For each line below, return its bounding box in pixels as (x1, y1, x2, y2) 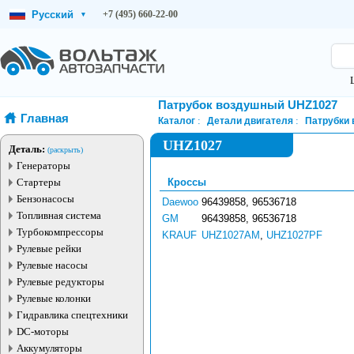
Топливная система (17, 209, 101, 221)
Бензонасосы (17, 193, 74, 205)
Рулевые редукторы (17, 276, 104, 288)
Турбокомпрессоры (17, 226, 104, 238)
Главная (21, 111, 69, 125)
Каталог (158, 115, 195, 126)
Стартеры (17, 176, 61, 188)
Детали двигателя (207, 115, 293, 126)
